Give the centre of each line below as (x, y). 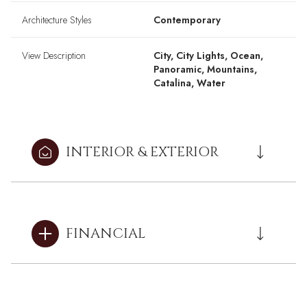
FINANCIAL (106, 234)
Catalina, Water (189, 83)
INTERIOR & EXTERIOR (142, 152)
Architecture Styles (57, 20)
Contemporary (187, 20)
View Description (54, 56)
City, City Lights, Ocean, (208, 56)
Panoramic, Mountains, (205, 70)
